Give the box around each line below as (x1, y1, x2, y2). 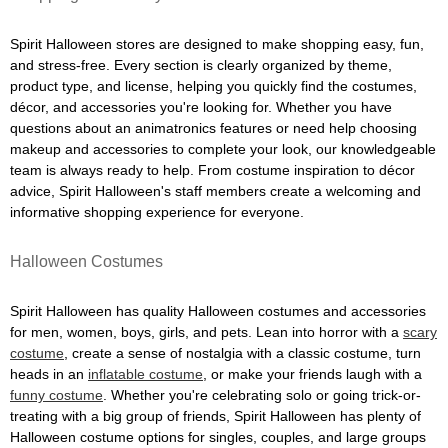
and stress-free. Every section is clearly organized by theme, (10, 57, 392, 73)
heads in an (10, 366, 88, 382)
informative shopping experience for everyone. (10, 204, 304, 220)
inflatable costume (88, 366, 203, 382)
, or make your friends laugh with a (203, 366, 422, 382)
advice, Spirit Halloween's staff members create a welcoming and (10, 183, 421, 199)
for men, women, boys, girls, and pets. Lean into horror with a (10, 324, 403, 340)
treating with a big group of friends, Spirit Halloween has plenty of (10, 408, 421, 424)
